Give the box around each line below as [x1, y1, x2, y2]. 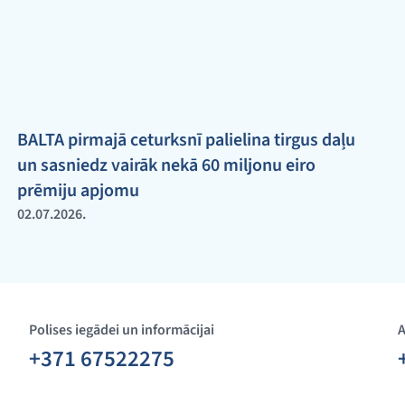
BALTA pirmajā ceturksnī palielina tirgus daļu [16, 127, 355, 153]
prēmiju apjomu [16, 178, 139, 203]
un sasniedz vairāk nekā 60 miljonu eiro [16, 153, 316, 178]
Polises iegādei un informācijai [29, 320, 214, 340]
